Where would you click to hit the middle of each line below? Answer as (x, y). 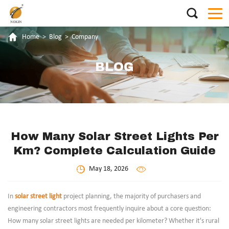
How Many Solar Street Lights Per (114, 136)
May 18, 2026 (109, 169)
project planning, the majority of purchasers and (131, 197)
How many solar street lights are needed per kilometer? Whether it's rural (113, 221)
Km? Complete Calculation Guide (114, 150)
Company (85, 37)
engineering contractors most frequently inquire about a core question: (109, 209)
